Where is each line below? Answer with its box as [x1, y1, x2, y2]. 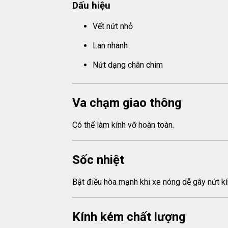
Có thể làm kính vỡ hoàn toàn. [72, 120, 174, 130]
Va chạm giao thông [72, 95, 182, 110]
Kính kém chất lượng [72, 209, 186, 224]
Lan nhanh [93, 40, 128, 50]
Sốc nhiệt [72, 152, 124, 167]
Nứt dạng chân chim [93, 60, 163, 70]
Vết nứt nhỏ [93, 21, 133, 31]
